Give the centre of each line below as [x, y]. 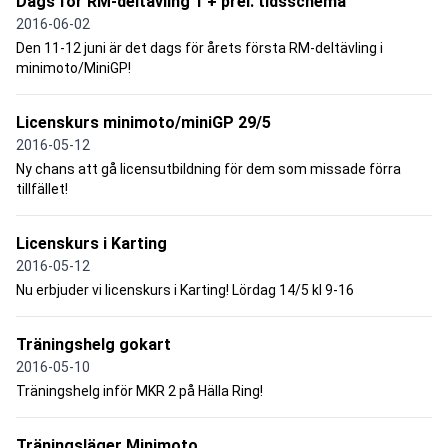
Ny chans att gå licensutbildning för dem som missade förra [208, 168]
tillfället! [42, 188]
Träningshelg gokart [93, 344]
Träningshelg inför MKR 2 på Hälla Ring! [139, 390]
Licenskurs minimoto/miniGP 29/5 [143, 122]
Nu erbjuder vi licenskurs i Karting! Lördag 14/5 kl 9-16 [185, 289]
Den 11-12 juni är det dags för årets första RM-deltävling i [199, 47]
